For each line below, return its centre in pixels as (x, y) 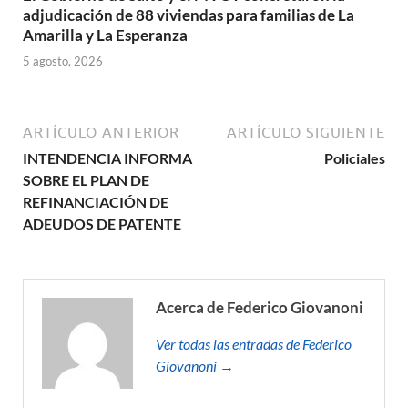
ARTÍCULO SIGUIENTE (306, 133)
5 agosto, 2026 (63, 61)
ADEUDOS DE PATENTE (102, 224)
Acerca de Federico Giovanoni (260, 308)
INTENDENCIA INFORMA (107, 158)
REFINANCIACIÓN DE (96, 202)
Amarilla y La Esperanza (105, 35)
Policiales (355, 158)
